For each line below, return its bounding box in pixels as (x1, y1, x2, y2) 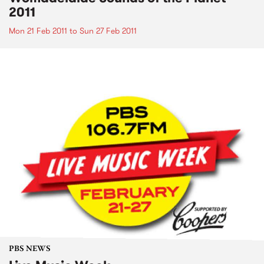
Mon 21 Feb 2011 (9, 25, 67, 37)
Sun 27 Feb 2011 (80, 25, 137, 37)
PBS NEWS (9, 245, 51, 253)
